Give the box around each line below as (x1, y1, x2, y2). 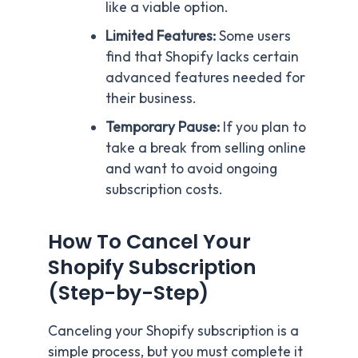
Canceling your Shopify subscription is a (48, 321, 299, 340)
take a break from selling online (105, 138, 306, 157)
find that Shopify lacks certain (105, 47, 299, 66)
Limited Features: (105, 26, 216, 45)
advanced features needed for (105, 68, 305, 86)
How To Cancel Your (48, 228, 251, 257)
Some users (215, 26, 291, 45)
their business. (105, 89, 197, 107)
